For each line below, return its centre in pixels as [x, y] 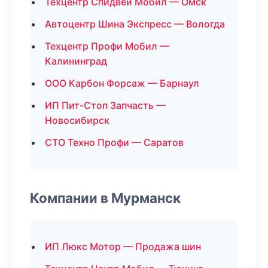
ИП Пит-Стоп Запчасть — [105, 105]
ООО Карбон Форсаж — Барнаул [122, 83]
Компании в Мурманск [105, 198]
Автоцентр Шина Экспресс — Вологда [135, 24]
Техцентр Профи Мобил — [107, 46]
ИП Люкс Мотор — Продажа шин [123, 246]
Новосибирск [77, 120]
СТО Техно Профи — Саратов [114, 142]
